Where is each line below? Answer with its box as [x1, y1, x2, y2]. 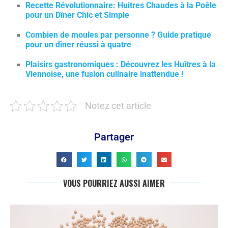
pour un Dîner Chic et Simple [25, 10, 129, 20]
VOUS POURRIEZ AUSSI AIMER [63, 177, 165, 190]
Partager [94, 131, 134, 143]
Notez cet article [85, 101, 151, 111]
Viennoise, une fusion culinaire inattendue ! [25, 69, 183, 79]
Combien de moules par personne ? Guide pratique [25, 30, 211, 40]
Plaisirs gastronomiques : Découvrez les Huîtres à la [25, 60, 216, 69]
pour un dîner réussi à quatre [25, 40, 131, 49]
